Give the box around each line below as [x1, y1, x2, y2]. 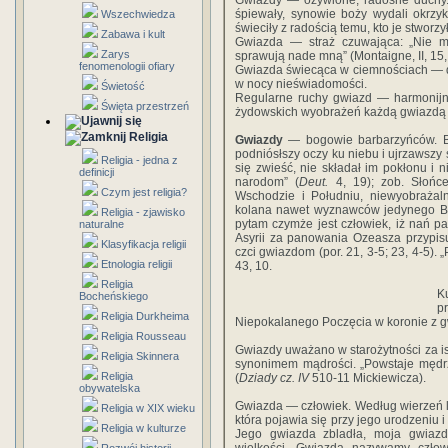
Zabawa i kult [101, 28, 165, 40]
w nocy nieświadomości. [235, 77, 367, 91]
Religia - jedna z [101, 154, 178, 166]
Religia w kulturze [101, 422, 186, 434]
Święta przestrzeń [101, 100, 189, 112]
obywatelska [79, 382, 140, 394]
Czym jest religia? [101, 186, 187, 198]
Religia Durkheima [101, 310, 189, 322]
